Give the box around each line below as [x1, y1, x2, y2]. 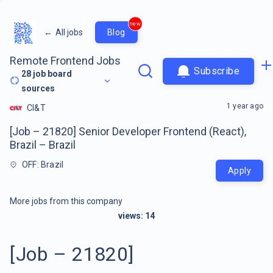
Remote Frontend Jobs [10, 54, 121, 67]
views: [118, 210, 145, 221]
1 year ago [227, 101, 263, 110]
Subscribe [194, 65, 239, 77]
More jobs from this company [10, 196, 122, 206]
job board [31, 68, 73, 79]
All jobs [55, 27, 83, 37]
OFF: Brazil [22, 159, 64, 169]
